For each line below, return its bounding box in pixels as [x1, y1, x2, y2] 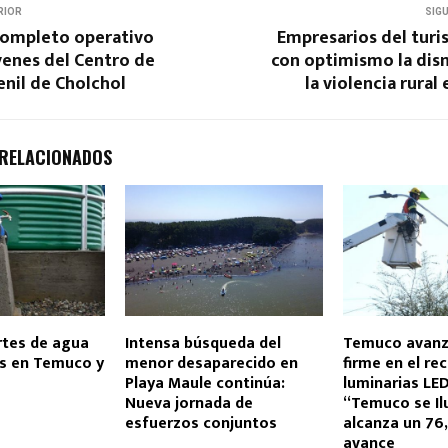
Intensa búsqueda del [124, 330, 281, 358]
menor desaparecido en [124, 350, 298, 378]
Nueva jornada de [124, 390, 253, 418]
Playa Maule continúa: [124, 370, 285, 398]
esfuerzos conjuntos [124, 410, 277, 438]
